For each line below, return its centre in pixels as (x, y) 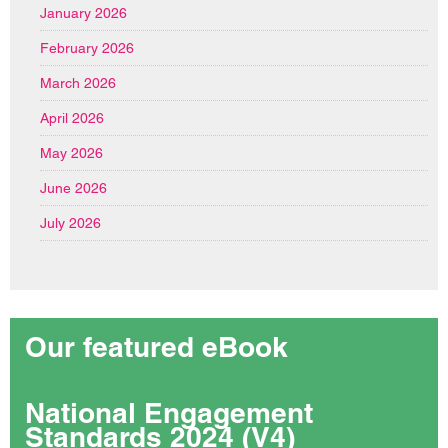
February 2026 (87, 48)
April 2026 (72, 118)
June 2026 (73, 188)
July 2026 (70, 223)
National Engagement (169, 413)
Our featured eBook (156, 347)
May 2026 (71, 153)
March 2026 (78, 83)
